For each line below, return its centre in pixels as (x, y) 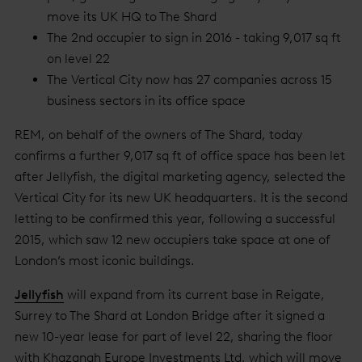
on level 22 (80, 59)
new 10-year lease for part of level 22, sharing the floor (174, 337)
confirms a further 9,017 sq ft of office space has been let (180, 156)
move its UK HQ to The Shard (133, 17)
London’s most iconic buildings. (105, 261)
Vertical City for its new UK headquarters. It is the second (181, 198)
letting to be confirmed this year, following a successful (175, 219)
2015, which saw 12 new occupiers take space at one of (173, 240)
